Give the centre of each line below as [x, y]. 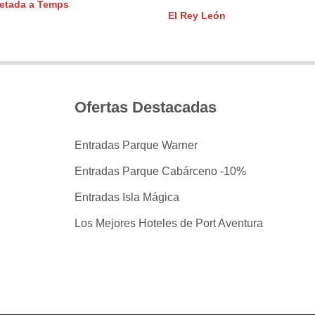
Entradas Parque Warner [136, 145]
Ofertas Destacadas [146, 107]
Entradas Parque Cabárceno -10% [160, 171]
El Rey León [197, 16]
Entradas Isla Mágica [127, 197]
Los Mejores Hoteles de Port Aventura [169, 223]
